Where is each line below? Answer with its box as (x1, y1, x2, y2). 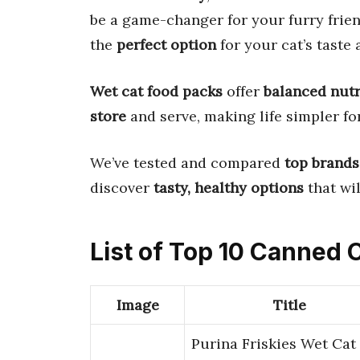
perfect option (117, 35, 216, 54)
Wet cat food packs (90, 81, 223, 100)
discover (90, 178, 153, 197)
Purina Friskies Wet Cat (191, 334, 356, 354)
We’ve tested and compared (90, 153, 284, 172)
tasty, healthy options (153, 178, 304, 197)
